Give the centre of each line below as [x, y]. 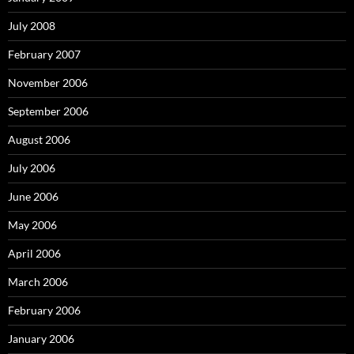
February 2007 [44, 54]
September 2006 [48, 111]
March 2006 [38, 281]
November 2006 [48, 82]
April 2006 [34, 253]
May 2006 [32, 224]
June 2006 [33, 196]
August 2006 [39, 139]
